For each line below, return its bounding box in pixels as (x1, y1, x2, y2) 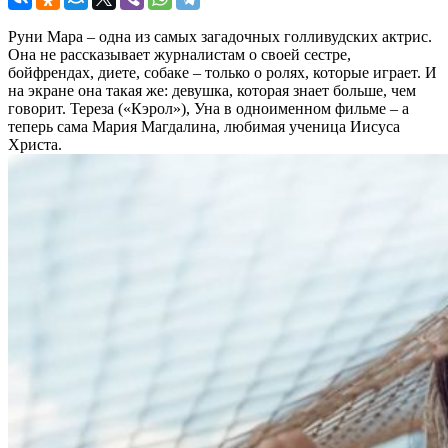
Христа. (8, 135, 62, 153)
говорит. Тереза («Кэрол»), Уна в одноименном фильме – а (8, 99, 409, 117)
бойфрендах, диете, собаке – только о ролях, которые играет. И (8, 63, 437, 81)
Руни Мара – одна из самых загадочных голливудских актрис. (8, 27, 432, 45)
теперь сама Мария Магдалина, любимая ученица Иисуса (8, 117, 400, 135)
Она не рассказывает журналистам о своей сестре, (8, 45, 351, 63)
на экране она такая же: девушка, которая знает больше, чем (8, 81, 416, 99)
